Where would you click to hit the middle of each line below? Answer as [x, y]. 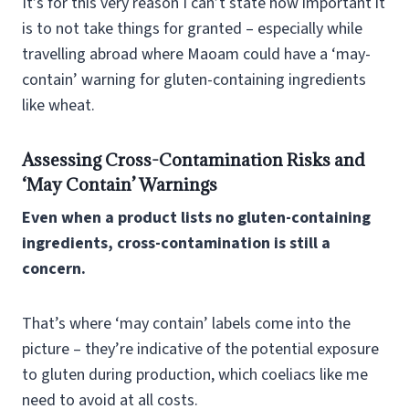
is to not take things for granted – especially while [192, 28]
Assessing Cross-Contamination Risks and [194, 159]
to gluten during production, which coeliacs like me [195, 374]
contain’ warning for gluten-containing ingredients [194, 79]
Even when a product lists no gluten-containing [196, 217]
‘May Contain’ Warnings [120, 184]
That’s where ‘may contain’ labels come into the [186, 323]
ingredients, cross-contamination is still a [176, 243]
